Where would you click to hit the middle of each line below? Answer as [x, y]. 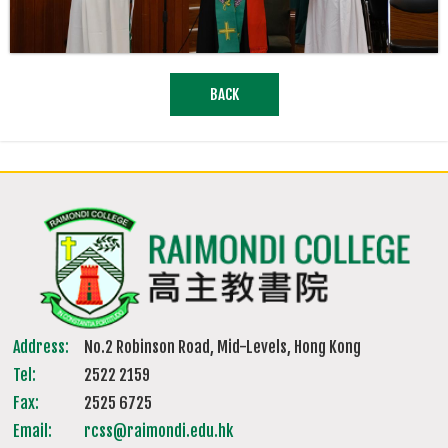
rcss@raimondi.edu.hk [159, 431]
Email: [33, 431]
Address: [41, 347]
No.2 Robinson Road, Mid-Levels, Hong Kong [223, 347]
